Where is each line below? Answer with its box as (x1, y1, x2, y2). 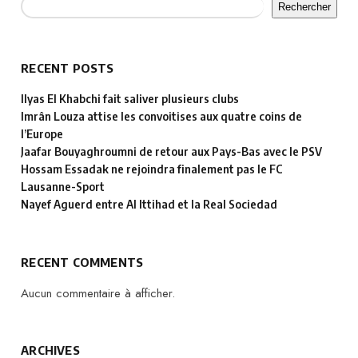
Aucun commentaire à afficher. (21, 284, 176, 303)
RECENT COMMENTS (21, 255, 144, 270)
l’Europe (21, 126, 64, 141)
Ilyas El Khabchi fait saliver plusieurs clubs (21, 91, 240, 105)
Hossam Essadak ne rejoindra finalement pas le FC (21, 161, 284, 176)
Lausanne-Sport (21, 179, 105, 193)
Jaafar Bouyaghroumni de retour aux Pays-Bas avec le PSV (21, 144, 323, 158)
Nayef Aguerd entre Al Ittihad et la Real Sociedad (21, 197, 278, 211)
